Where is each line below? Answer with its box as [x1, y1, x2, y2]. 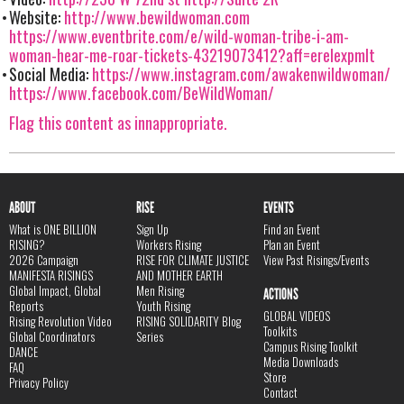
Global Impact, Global [9, 281, 101, 300]
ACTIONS [263, 285, 299, 305]
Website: [9, 5, 64, 30]
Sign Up [136, 220, 170, 239]
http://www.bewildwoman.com [64, 5, 250, 30]
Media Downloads [263, 353, 339, 372]
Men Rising [136, 281, 185, 300]
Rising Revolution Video [9, 312, 112, 331]
